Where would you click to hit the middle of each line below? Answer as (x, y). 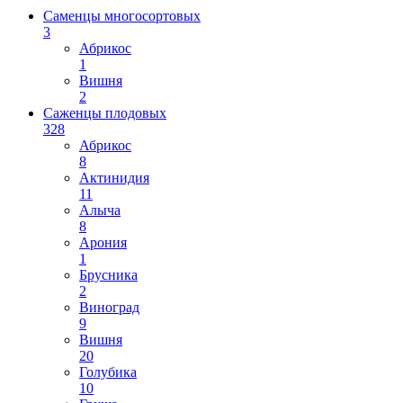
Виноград (109, 307)
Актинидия (114, 178)
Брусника (108, 275)
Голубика (108, 372)
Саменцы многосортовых (122, 16)
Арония (103, 242)
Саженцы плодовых (105, 113)
